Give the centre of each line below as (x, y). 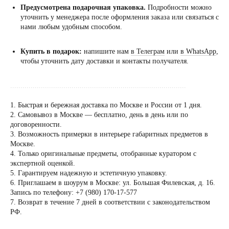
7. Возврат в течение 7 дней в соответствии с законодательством (110, 202)
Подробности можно (180, 8)
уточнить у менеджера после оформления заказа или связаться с (120, 17)
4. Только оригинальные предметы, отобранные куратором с (103, 154)
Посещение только (113, 136)
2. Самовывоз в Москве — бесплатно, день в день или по (99, 115)
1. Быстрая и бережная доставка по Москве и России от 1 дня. (106, 105)
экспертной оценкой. (43, 164)
